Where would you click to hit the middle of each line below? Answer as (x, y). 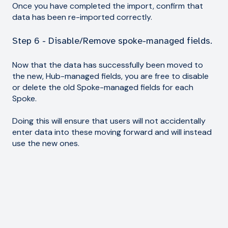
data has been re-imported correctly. (82, 17)
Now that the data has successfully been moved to (108, 65)
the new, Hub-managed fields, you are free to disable (110, 76)
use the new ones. (46, 143)
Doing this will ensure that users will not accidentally (109, 121)
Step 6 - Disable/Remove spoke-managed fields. (112, 41)
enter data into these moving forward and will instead (112, 132)
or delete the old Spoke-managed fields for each (103, 87)
